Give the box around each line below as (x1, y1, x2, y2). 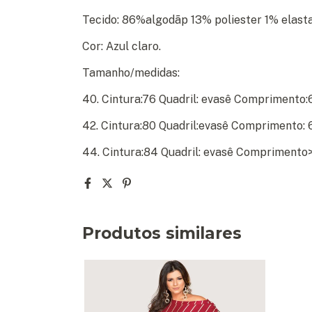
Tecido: (82, 13, 122, 26)
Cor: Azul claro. (82, 39, 161, 53)
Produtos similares (82, 223, 242, 243)
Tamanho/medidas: (82, 65, 180, 79)
